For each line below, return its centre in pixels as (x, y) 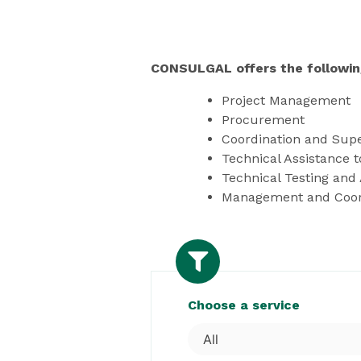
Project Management (286, 100)
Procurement (263, 120)
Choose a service (244, 305)
